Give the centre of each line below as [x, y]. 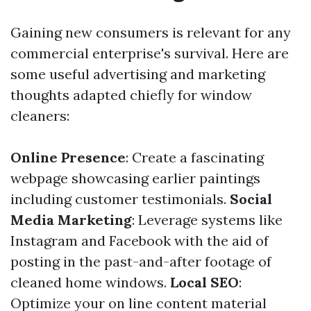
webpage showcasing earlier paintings [135, 178]
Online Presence [68, 157]
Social [251, 199]
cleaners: [40, 116]
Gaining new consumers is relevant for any [151, 32]
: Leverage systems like [207, 220]
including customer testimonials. [120, 199]
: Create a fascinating [195, 157]
